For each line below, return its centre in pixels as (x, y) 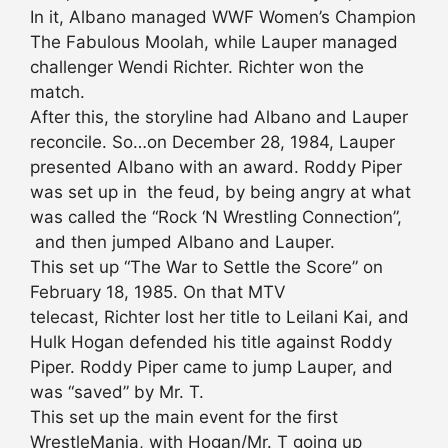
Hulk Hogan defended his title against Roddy (211, 342)
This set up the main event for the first (184, 417)
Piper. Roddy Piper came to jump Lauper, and (211, 367)
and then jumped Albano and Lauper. (182, 242)
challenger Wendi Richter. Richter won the (197, 67)
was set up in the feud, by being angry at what (220, 192)
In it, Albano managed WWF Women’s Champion (223, 17)
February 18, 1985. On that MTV (158, 292)
